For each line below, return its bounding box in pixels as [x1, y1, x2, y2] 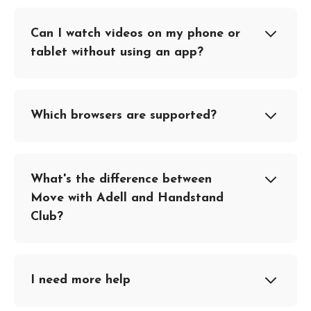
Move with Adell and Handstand [31, 192, 224, 205]
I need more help [31, 274, 131, 287]
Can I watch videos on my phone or [31, 27, 240, 40]
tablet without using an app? [31, 46, 203, 59]
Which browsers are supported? [31, 109, 217, 122]
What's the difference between [31, 173, 212, 186]
